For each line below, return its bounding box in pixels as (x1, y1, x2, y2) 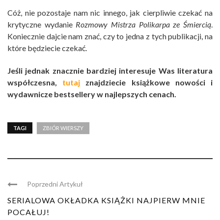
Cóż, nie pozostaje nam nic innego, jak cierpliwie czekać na (7, 7, 213, 17)
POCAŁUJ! (7, 207, 50, 217)
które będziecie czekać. (7, 43, 87, 53)
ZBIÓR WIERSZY (43, 124, 83, 131)
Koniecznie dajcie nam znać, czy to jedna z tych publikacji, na (7, 31, 213, 41)
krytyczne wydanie (7, 19, 76, 29)
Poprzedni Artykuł (27, 179, 83, 188)
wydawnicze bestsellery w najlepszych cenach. (7, 89, 176, 99)
